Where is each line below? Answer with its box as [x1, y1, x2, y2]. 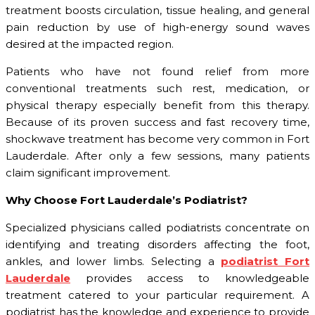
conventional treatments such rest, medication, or [6, 82, 309, 96]
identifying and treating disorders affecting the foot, [6, 238, 309, 252]
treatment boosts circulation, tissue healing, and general [6, 4, 309, 18]
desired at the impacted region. [6, 37, 174, 51]
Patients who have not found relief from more [6, 65, 309, 79]
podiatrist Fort [221, 255, 310, 269]
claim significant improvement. [6, 166, 170, 180]
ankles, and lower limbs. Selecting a [6, 255, 221, 269]
